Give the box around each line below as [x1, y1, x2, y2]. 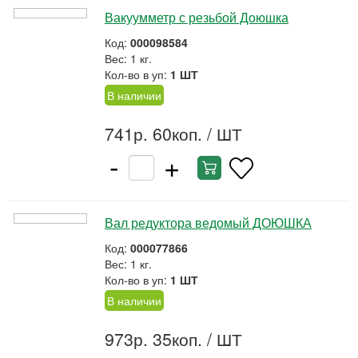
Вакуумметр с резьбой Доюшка [105, 8, 288, 26]
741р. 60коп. [105, 121, 202, 145]
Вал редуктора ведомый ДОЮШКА [105, 213, 312, 232]
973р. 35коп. [105, 327, 202, 351]
